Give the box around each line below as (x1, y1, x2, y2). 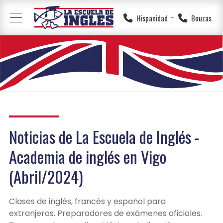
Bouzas (191, 12, 212, 23)
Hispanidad (136, 12, 168, 23)
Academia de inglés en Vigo (9, 144, 167, 168)
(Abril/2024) (9, 164, 84, 188)
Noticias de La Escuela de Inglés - (9, 124, 200, 148)
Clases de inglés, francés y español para (9, 196, 166, 208)
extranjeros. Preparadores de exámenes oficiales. (9, 208, 203, 220)
